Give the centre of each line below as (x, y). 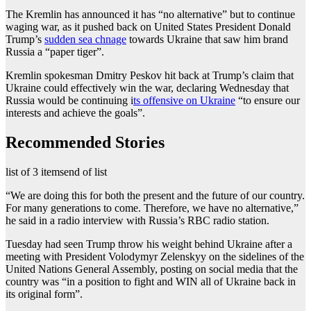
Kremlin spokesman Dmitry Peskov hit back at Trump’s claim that (150, 75)
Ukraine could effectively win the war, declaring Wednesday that (147, 87)
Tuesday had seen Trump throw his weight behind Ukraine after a (149, 244)
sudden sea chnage (85, 39)
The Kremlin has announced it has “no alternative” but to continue (150, 14)
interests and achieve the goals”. (75, 112)
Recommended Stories (85, 142)
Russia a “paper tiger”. (55, 51)
